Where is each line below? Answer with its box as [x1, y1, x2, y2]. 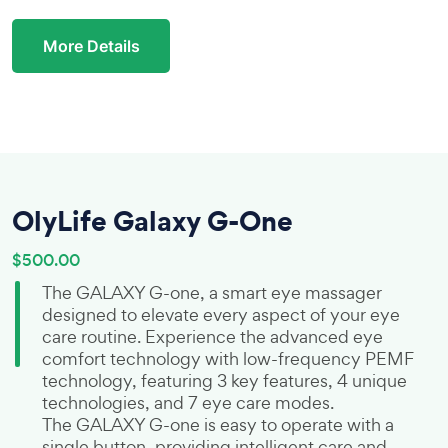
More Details [42, 36, 140, 56]
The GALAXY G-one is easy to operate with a [42, 413, 394, 436]
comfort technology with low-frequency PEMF [42, 347, 414, 370]
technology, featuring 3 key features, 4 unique [42, 369, 407, 392]
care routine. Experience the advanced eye [42, 325, 383, 348]
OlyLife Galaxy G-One [12, 201, 293, 240]
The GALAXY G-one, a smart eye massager [42, 281, 382, 304]
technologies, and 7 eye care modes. [42, 391, 334, 414]
